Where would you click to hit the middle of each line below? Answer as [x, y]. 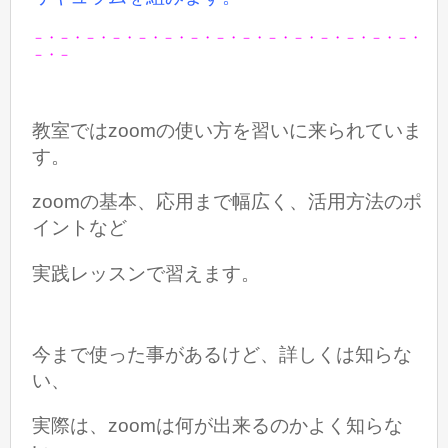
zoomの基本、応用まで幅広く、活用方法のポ [227, 202]
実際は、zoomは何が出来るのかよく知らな [218, 426]
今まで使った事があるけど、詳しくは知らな [222, 354]
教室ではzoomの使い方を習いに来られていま [227, 131]
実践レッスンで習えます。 [146, 273]
